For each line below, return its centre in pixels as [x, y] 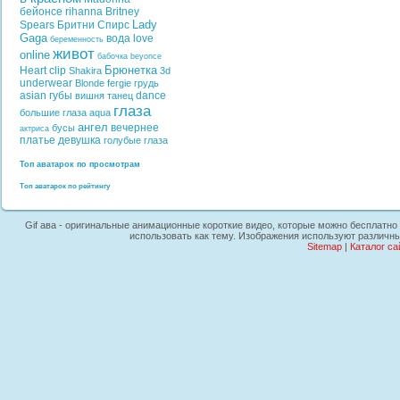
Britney [122, 12]
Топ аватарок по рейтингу [65, 187]
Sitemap [324, 246]
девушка [79, 140]
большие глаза [53, 112]
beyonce [146, 56]
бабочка [112, 56]
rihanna [84, 12]
